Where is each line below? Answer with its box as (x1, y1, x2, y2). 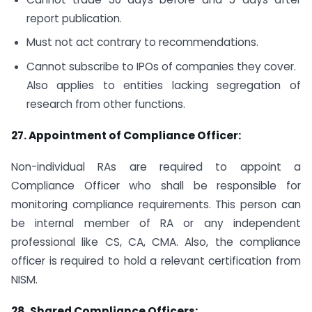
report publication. (26, 10, 122, 26)
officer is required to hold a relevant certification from (11, 253, 301, 268)
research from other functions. (26, 97, 185, 112)
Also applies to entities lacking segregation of (26, 78, 301, 93)
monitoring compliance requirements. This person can (11, 196, 301, 212)
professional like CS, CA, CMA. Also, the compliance (11, 234, 301, 249)
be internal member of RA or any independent (11, 215, 301, 231)
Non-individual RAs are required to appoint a (11, 159, 301, 174)
